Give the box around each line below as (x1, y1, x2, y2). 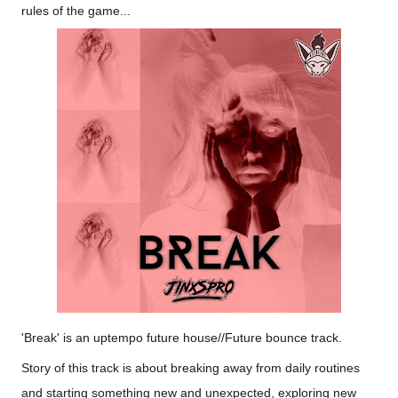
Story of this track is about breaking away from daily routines (21, 361, 360, 376)
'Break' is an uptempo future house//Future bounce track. (21, 330, 342, 346)
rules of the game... (21, 4, 131, 19)
